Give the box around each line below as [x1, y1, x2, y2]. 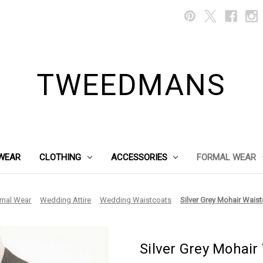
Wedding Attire [40, 195, 92, 204]
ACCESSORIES [110, 151, 167, 163]
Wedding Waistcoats [100, 195, 172, 204]
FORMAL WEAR [197, 151, 257, 163]
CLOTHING [39, 151, 81, 163]
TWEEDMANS [36, 68, 227, 102]
